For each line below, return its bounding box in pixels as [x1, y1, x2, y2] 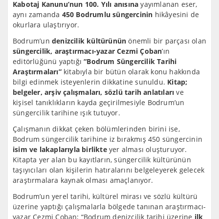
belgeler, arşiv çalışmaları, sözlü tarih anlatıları [13, 88, 175, 97]
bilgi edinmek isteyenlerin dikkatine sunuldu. [13, 77, 168, 87]
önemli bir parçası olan [126, 36, 207, 46]
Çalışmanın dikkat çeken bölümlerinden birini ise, [13, 124, 180, 134]
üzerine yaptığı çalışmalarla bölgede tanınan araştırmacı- [13, 202, 206, 212]
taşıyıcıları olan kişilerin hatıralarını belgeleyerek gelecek [13, 165, 205, 175]
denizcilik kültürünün [52, 36, 127, 46]
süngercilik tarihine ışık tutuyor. [13, 108, 120, 118]
